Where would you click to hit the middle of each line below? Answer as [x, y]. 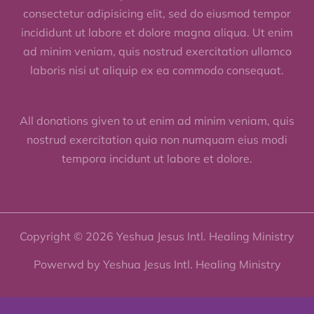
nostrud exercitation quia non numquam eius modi [157, 140]
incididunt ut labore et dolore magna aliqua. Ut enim [157, 33]
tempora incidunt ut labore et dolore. [157, 159]
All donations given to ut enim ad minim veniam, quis [157, 121]
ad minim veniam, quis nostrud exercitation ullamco [157, 52]
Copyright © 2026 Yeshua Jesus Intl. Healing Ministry [157, 237]
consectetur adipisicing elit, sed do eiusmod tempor [157, 14]
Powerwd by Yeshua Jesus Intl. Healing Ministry [157, 265]
